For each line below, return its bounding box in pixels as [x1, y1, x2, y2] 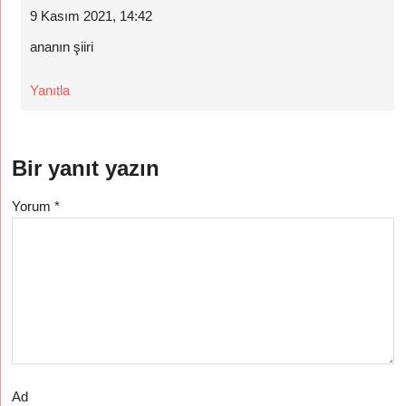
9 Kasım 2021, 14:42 [30, 8, 153, 24]
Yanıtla [30, 82, 71, 98]
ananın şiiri [30, 39, 94, 54]
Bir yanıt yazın [12, 156, 160, 180]
